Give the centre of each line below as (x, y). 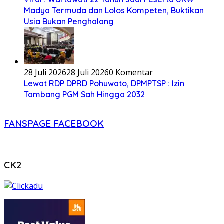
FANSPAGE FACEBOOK (54, 123)
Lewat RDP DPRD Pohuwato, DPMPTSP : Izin (104, 84)
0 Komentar (131, 73)
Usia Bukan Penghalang (69, 22)
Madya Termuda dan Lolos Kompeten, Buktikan (114, 11)
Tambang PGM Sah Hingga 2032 (84, 95)
